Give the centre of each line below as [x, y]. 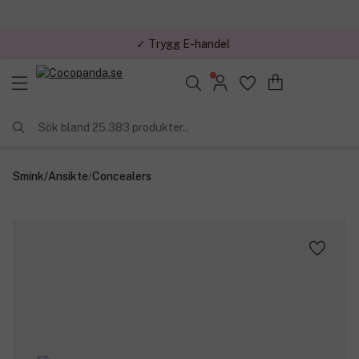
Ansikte [68, 176]
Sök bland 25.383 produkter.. [113, 127]
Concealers [122, 176]
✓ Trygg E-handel [183, 44]
